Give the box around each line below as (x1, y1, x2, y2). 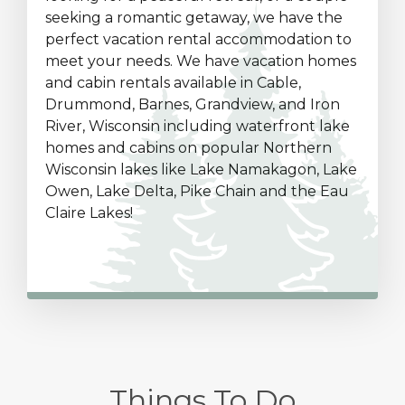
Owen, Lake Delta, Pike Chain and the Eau (45, 183, 349, 200)
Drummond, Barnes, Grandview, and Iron (45, 96, 340, 113)
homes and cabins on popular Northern (45, 139, 332, 156)
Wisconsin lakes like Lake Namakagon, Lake (45, 161, 357, 178)
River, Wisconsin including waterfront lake (45, 118, 350, 135)
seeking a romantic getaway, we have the (45, 9, 343, 26)
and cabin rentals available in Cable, (45, 74, 301, 91)
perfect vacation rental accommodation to (45, 31, 352, 48)
